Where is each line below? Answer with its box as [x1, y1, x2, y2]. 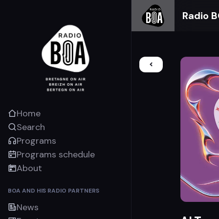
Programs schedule [17, 148, 95, 160]
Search [17, 121, 45, 133]
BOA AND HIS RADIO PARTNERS [8, 186, 99, 195]
